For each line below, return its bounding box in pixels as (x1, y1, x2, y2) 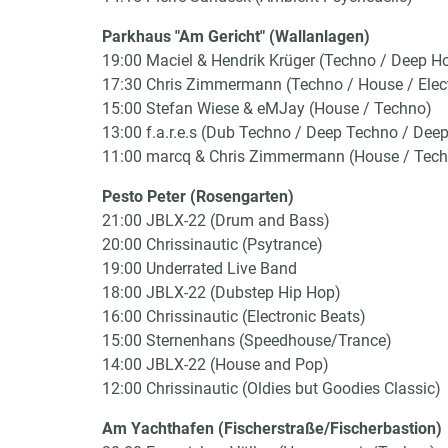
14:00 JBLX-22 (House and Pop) (102, 355, 329, 374)
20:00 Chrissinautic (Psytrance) (102, 235, 323, 254)
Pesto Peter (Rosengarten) (102, 187, 294, 206)
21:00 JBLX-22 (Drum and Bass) (102, 211, 330, 230)
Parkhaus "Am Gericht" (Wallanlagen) (102, 27, 370, 46)
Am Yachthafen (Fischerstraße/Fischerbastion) (102, 419, 442, 438)
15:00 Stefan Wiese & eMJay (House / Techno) (102, 99, 432, 118)
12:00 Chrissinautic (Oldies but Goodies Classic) (102, 379, 441, 398)
